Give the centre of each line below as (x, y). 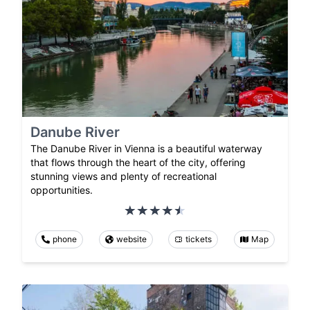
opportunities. (62, 190)
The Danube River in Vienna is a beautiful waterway (146, 149)
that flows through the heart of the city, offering (138, 163)
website (131, 239)
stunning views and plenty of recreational (124, 176)
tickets (199, 239)
